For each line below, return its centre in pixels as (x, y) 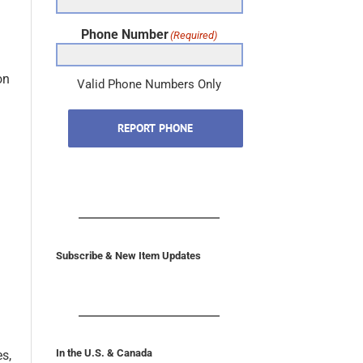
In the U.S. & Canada (104, 353)
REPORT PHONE (156, 128)
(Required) (194, 36)
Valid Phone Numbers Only (149, 85)
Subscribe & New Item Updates (128, 255)
